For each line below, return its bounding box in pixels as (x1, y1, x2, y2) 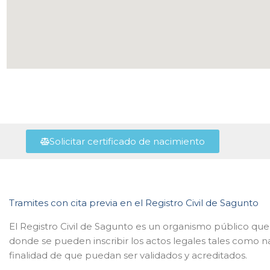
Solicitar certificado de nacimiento (49, 136, 205, 147)
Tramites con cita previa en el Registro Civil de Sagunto (9, 197, 259, 209)
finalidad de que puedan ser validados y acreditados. (9, 250, 247, 261)
